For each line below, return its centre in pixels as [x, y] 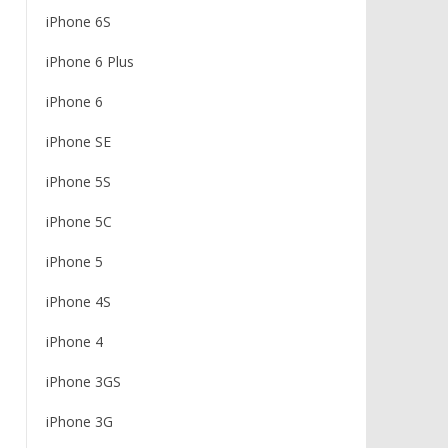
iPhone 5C [78, 221]
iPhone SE [78, 141]
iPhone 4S [78, 301]
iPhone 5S [78, 181]
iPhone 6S [78, 21]
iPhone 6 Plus [89, 61]
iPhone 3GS [83, 381]
